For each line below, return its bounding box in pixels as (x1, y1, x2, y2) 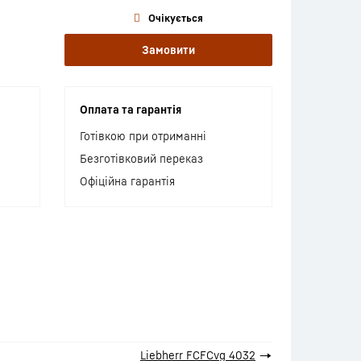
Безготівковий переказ (79, 151, 203, 165)
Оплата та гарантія (79, 102, 181, 116)
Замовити (141, 43, 195, 56)
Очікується (147, 11, 203, 24)
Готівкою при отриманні (79, 129, 206, 143)
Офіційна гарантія (79, 174, 175, 188)
